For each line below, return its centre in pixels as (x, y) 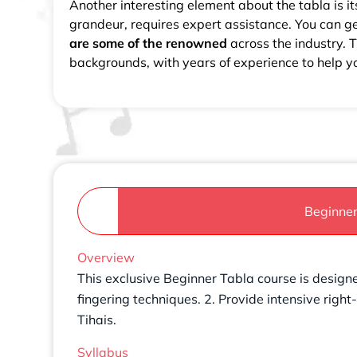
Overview (106, 258)
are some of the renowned (148, 43)
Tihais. (97, 320)
